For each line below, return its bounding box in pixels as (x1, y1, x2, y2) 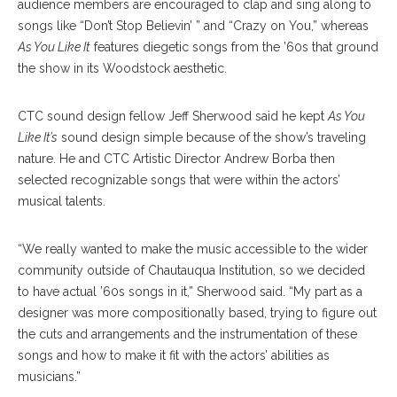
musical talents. (18, 194, 105, 208)
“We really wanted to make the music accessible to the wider (18, 242, 368, 256)
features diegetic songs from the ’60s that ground (90, 40, 378, 54)
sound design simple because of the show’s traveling (58, 130, 366, 144)
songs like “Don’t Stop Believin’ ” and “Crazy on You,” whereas (18, 19, 369, 33)
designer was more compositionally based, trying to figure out (18, 306, 377, 320)
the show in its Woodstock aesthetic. (18, 61, 227, 75)
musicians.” (18, 370, 81, 384)
